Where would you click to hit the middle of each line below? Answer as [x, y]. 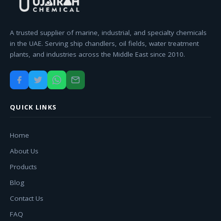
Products [23, 167]
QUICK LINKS [34, 107]
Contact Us [27, 199]
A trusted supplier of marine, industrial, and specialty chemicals [108, 33]
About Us [24, 151]
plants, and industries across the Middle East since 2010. [97, 55]
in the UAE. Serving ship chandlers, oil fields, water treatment [104, 44]
